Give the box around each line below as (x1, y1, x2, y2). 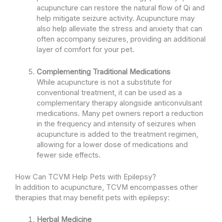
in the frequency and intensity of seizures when (36, 119, 196, 128)
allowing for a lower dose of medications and (36, 140, 188, 149)
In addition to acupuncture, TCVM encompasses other (15, 182, 198, 192)
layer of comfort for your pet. (36, 45, 134, 55)
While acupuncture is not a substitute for (36, 77, 172, 87)
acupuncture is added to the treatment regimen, (36, 129, 198, 139)
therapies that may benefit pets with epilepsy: (15, 193, 169, 202)
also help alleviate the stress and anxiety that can (36, 24, 202, 34)
